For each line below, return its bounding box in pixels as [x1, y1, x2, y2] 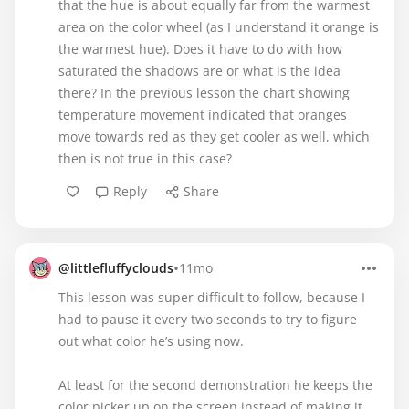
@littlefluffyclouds [58, 259, 173, 277]
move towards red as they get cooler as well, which [58, 128, 370, 145]
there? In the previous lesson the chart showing [58, 84, 350, 101]
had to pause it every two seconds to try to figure [58, 310, 357, 328]
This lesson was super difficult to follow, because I [58, 288, 365, 306]
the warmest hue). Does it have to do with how [58, 40, 342, 58]
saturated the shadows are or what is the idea [58, 62, 341, 79]
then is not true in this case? [58, 150, 232, 167]
